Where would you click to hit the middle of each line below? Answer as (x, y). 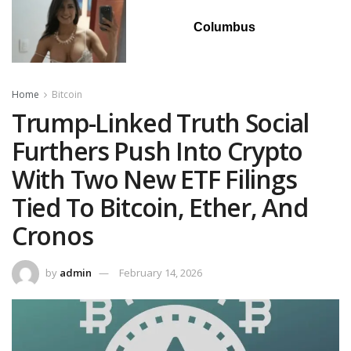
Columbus (224, 27)
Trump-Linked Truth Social (160, 123)
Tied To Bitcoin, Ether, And (160, 208)
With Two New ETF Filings (154, 179)
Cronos (52, 236)
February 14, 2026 (161, 273)
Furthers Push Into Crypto (157, 151)
